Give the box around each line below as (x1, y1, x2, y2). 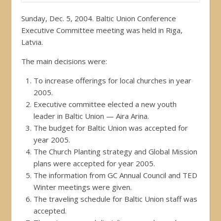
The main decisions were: (21, 56, 107, 66)
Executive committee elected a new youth (34, 99, 177, 109)
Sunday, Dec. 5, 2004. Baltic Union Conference (21, 13, 176, 23)
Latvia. (21, 37, 43, 47)
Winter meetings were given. (34, 182, 132, 192)
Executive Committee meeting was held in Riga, (21, 25, 183, 35)
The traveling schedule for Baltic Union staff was (34, 193, 197, 204)
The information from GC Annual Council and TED (34, 170, 197, 180)
